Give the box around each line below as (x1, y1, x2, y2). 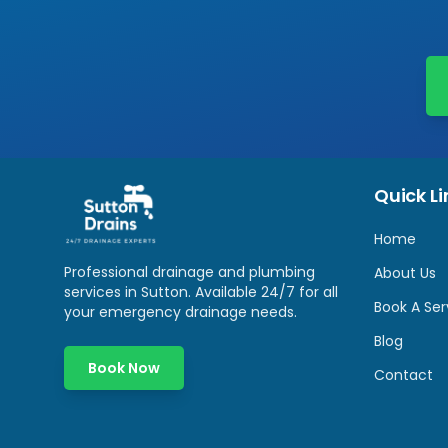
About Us (374, 263, 436, 283)
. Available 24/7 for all (188, 282, 338, 302)
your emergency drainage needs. (64, 302, 297, 322)
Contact (374, 365, 433, 385)
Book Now (88, 358, 160, 378)
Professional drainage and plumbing (64, 262, 315, 282)
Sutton (141, 282, 188, 302)
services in (64, 282, 141, 302)
